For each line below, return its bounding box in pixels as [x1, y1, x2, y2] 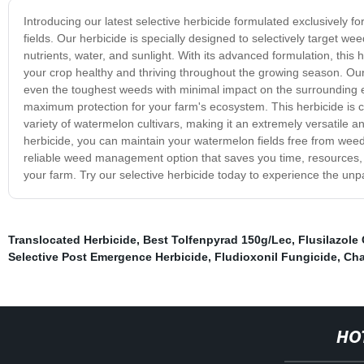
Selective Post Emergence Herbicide [7, 249, 208, 263]
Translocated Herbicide [7, 232, 136, 246]
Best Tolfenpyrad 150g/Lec [142, 232, 292, 246]
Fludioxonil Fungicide [214, 249, 337, 263]
